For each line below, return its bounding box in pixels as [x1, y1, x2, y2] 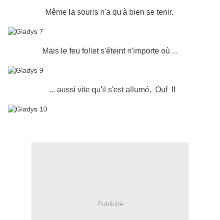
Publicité [97, 199, 123, 208]
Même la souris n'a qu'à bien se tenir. [45, 8, 175, 17]
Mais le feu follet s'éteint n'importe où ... [42, 47, 178, 55]
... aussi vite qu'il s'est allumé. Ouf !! [49, 85, 175, 94]
